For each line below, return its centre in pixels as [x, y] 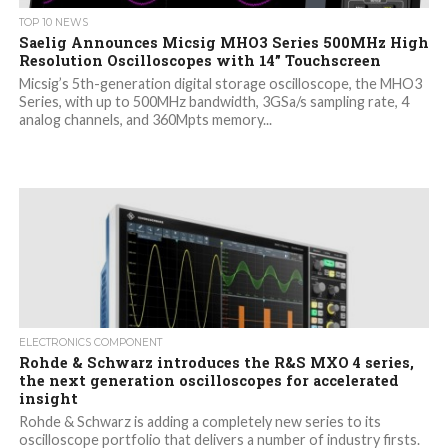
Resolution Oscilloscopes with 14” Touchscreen [199, 61]
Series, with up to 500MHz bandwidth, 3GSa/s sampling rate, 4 [213, 102]
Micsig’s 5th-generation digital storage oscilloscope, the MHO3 [220, 84]
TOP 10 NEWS [53, 23]
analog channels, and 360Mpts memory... [145, 120]
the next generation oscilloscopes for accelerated [208, 381]
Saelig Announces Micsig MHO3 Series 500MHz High [223, 43]
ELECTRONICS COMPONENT [90, 343]
